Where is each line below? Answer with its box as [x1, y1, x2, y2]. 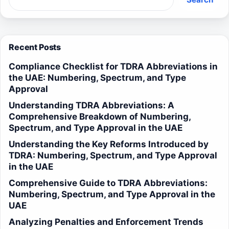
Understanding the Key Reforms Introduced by [9, 139, 209, 150]
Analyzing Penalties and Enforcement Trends [9, 217, 203, 227]
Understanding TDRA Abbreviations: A [9, 100, 174, 111]
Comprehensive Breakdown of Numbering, [9, 111, 191, 122]
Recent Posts [9, 42, 61, 53]
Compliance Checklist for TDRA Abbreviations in [9, 61, 218, 72]
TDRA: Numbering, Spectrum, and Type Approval [9, 150, 217, 161]
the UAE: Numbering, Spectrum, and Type [9, 73, 186, 83]
